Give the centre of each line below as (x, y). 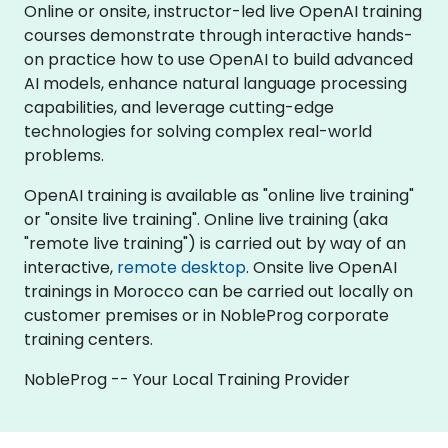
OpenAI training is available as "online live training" (219, 195)
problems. (64, 155)
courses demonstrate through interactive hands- (218, 35)
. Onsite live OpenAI (321, 267)
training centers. (88, 339)
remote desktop (181, 267)
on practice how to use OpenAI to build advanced (218, 59)
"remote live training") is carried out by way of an (215, 243)
